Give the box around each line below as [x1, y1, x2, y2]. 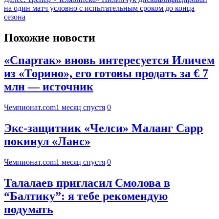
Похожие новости [4, 31, 95, 44]
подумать [4, 203, 53, 216]
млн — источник [4, 80, 93, 93]
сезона [4, 12, 25, 21]
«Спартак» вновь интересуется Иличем [4, 54, 215, 67]
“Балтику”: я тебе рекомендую [4, 190, 168, 203]
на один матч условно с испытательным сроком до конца [4, 3, 195, 12]
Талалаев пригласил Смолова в [4, 176, 170, 190]
